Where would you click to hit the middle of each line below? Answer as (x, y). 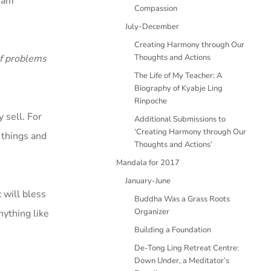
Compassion (156, 8)
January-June (148, 181)
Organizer (152, 212)
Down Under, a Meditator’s (182, 261)
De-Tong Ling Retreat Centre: (187, 248)
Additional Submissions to (180, 119)
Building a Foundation (173, 230)
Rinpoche (151, 101)
